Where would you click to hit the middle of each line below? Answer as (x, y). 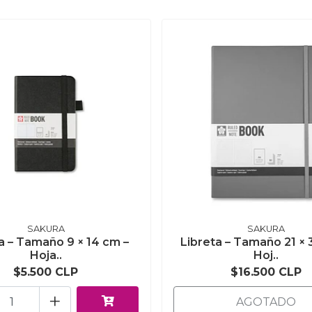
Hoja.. (46, 256)
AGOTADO (266, 302)
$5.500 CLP (46, 272)
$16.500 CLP (266, 272)
